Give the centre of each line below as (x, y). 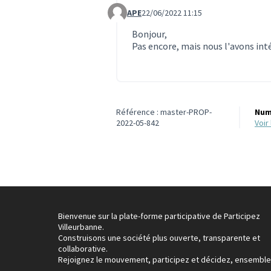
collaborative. (83, 249)
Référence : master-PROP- (164, 112)
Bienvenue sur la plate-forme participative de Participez (159, 216)
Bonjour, (149, 34)
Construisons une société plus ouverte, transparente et (159, 238)
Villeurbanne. (81, 227)
